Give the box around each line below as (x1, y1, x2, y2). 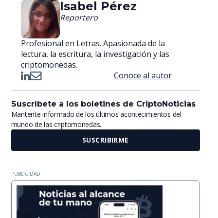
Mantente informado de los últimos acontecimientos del (11, 109, 182, 119)
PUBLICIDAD (11, 170, 40, 178)
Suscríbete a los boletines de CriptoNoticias (11, 99, 196, 109)
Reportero (59, 12, 98, 23)
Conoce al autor (113, 70, 172, 81)
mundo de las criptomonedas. (11, 120, 102, 129)
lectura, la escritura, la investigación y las (20, 49, 169, 60)
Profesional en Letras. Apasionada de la (20, 38, 165, 49)
